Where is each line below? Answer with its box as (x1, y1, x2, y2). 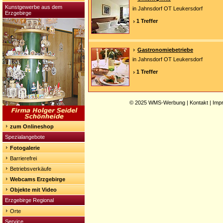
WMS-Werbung (148, 100, 185, 106)
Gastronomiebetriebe (137, 47, 193, 53)
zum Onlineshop (10, 123, 54, 129)
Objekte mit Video (10, 187, 57, 193)
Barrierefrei (10, 155, 37, 161)
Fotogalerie (10, 145, 40, 151)
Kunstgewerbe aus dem (5, 4, 62, 10)
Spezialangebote (5, 134, 45, 140)
